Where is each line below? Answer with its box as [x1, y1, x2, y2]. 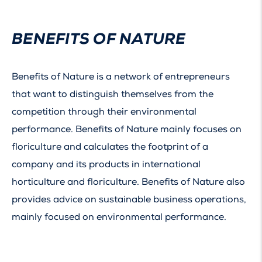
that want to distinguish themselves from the [12, 88, 213, 100]
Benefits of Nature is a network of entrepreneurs [12, 70, 230, 82]
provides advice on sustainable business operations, [12, 193, 246, 205]
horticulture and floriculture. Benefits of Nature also [12, 175, 245, 188]
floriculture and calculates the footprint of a [12, 140, 208, 153]
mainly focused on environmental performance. [12, 211, 226, 223]
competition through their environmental [12, 105, 196, 118]
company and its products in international [12, 158, 201, 170]
